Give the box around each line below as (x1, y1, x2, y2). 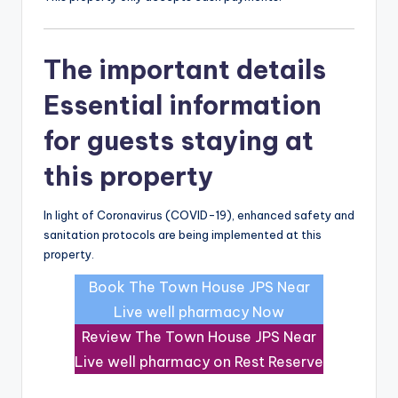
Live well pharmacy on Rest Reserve (75, 352, 323, 370)
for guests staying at (44, 123, 314, 157)
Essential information (44, 88, 322, 122)
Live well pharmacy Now (114, 302, 284, 321)
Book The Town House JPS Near (88, 277, 310, 296)
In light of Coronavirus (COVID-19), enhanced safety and (44, 207, 354, 222)
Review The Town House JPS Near (82, 327, 316, 346)
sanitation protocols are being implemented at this (44, 227, 322, 242)
